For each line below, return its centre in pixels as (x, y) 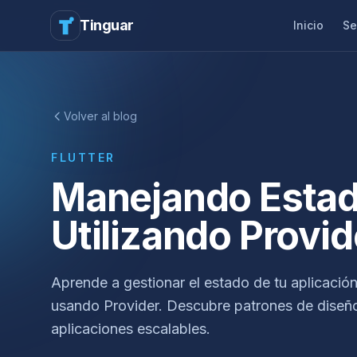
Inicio (309, 25)
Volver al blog (100, 116)
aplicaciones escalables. (131, 329)
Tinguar (107, 25)
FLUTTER (83, 157)
